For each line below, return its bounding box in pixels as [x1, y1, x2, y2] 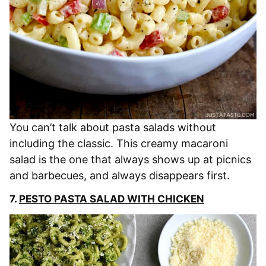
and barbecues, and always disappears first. [9, 169, 230, 182]
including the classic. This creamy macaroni [9, 137, 228, 150]
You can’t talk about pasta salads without [9, 121, 216, 134]
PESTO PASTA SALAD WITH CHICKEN [19, 192, 204, 205]
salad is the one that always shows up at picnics [9, 153, 251, 166]
